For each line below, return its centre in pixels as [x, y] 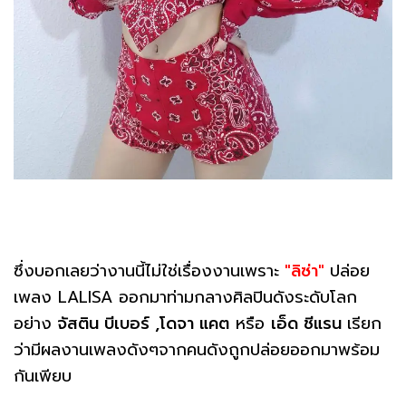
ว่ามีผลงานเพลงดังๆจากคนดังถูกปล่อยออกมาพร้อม [197, 349]
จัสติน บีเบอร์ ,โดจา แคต [140, 323]
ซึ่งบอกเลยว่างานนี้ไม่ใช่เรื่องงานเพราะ [146, 271]
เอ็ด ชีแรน [309, 323]
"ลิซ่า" [304, 271]
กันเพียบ [43, 376]
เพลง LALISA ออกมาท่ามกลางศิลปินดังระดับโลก [185, 297]
